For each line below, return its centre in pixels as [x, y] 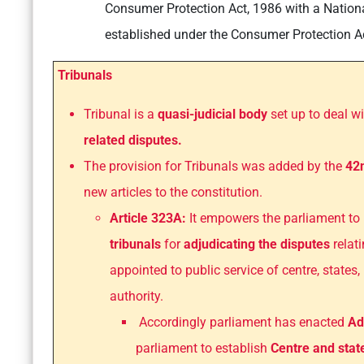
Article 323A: [148, 219]
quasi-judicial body [212, 115]
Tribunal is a [121, 115]
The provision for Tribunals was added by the [214, 167]
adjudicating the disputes [258, 245]
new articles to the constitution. [173, 193]
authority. [136, 297]
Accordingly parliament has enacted [242, 323]
